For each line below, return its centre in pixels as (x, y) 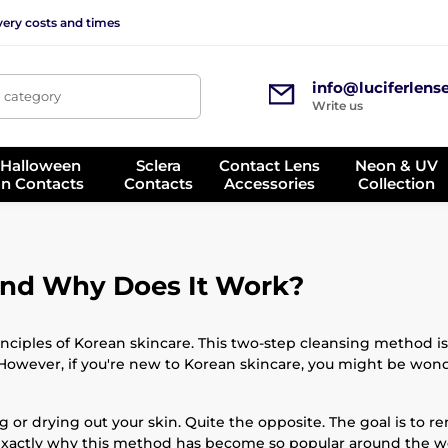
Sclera (158, 165)
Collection (397, 183)
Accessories (270, 183)
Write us (337, 105)
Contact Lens (270, 165)
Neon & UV (397, 165)
